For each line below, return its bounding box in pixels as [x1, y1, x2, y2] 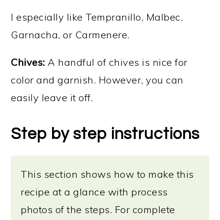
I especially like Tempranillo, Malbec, [11, 11, 183, 24]
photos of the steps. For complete [21, 203, 175, 216]
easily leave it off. [11, 91, 93, 104]
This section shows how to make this [21, 168, 194, 181]
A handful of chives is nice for [45, 56, 188, 69]
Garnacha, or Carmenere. [11, 28, 130, 41]
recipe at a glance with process [21, 186, 168, 198]
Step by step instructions [11, 126, 200, 143]
